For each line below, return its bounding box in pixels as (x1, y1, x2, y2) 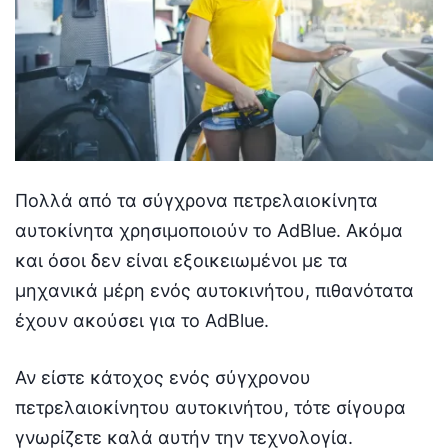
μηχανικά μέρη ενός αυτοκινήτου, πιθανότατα (15, 279, 414, 301)
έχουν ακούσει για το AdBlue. (15, 309, 269, 331)
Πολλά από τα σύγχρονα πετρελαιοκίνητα (15, 189, 378, 211)
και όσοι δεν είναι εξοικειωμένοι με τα (15, 249, 348, 271)
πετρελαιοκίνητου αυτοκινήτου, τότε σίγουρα (15, 396, 406, 418)
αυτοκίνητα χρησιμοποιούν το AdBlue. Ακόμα (15, 219, 403, 241)
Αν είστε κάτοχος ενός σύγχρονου (15, 366, 311, 388)
